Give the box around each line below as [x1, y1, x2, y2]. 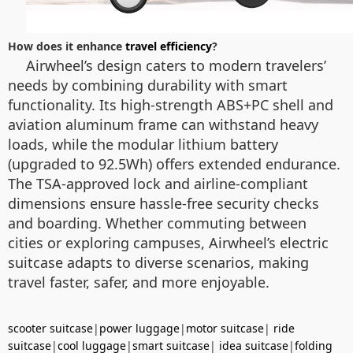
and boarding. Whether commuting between [8, 214, 307, 233]
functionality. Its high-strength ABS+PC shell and [8, 95, 333, 115]
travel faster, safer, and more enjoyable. [8, 273, 269, 292]
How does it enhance [8, 39, 125, 54]
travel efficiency [125, 39, 212, 54]
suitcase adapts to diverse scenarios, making [8, 253, 309, 273]
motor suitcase [186, 321, 264, 336]
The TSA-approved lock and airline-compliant [8, 174, 308, 194]
